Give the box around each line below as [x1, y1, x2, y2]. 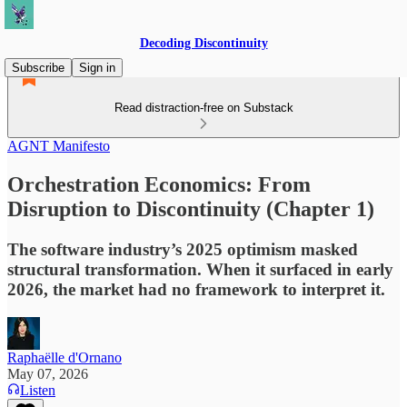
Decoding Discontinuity [139, 36, 268, 50]
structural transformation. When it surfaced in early [7, 259, 393, 279]
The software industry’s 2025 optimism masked [7, 239, 358, 259]
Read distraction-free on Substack [114, 101, 293, 114]
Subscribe [12, 61, 65, 74]
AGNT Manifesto [7, 138, 110, 154]
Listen [20, 382, 55, 398]
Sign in [79, 61, 115, 74]
